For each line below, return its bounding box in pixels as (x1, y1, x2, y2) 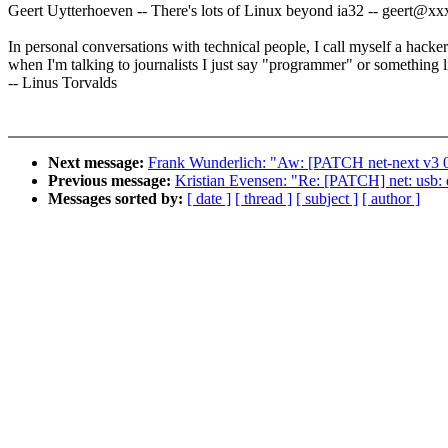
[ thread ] (235, 190, 292, 208)
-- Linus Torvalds (8, 74, 117, 92)
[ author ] (362, 190, 420, 208)
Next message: (48, 154, 148, 172)
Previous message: (48, 172, 175, 190)
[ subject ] (296, 190, 358, 208)
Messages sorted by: (48, 190, 187, 208)
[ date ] (187, 190, 231, 208)
